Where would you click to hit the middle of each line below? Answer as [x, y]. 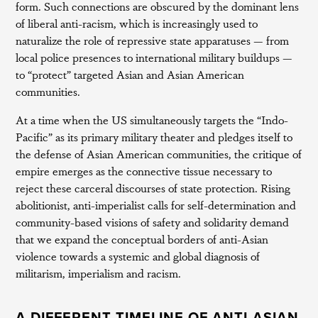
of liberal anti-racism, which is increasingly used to [137, 23]
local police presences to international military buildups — [154, 57]
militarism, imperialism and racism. [99, 273]
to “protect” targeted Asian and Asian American [130, 74]
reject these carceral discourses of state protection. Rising [153, 188]
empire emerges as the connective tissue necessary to [144, 171]
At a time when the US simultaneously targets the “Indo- [152, 120]
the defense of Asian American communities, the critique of [159, 154]
